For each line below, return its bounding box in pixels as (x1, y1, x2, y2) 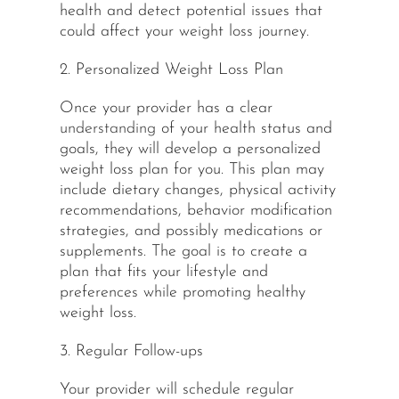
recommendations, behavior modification (59, 202, 332, 220)
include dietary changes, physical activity (59, 182, 336, 199)
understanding (59, 120, 156, 138)
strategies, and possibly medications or (59, 223, 322, 240)
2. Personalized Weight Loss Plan (59, 61, 283, 79)
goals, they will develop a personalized (59, 141, 321, 159)
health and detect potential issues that (59, 3, 322, 20)
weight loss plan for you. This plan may (59, 161, 324, 179)
